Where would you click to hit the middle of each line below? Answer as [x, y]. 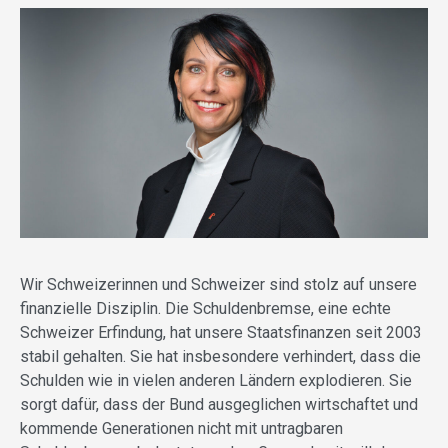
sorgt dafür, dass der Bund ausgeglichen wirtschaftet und [219, 404]
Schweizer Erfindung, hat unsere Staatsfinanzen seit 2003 [221, 332]
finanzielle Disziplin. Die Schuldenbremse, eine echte [205, 308]
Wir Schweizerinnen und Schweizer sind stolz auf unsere [218, 284]
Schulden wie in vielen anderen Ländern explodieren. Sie [216, 380]
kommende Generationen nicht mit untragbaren [181, 428]
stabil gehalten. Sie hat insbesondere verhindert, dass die [220, 356]
